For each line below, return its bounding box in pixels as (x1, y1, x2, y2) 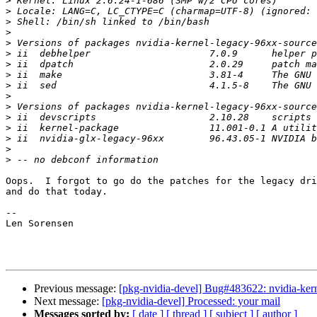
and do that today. (6, 186, 108, 197)
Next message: (34, 295, 102, 308)
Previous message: (34, 282, 119, 295)
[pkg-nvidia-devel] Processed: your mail (102, 295, 280, 308)
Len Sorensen (6, 218, 74, 229)
